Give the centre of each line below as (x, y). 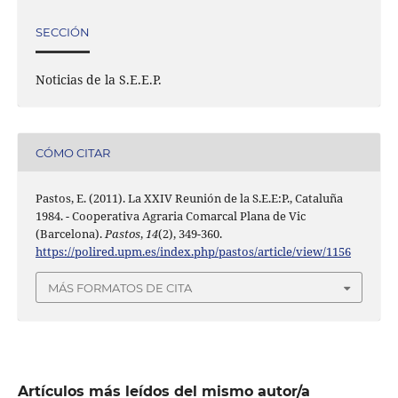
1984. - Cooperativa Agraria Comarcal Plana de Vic (170, 216)
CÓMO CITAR (72, 152)
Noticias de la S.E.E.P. (98, 80)
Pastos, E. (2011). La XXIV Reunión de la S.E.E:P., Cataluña (189, 199)
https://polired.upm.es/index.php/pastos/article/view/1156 (193, 252)
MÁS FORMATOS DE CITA (120, 287)
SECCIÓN (62, 32)
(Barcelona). (70, 234)
